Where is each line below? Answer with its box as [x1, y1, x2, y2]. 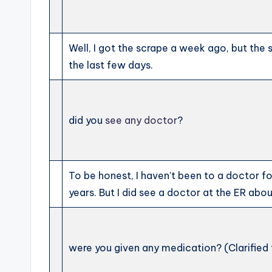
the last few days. [69, 59, 154, 71]
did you [69, 114, 106, 126]
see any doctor [105, 114, 178, 126]
